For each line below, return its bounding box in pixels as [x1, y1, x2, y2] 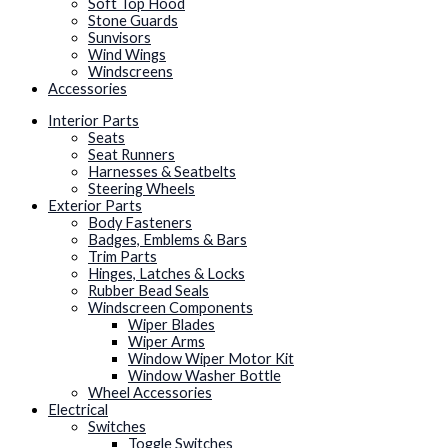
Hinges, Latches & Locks [88, 264, 245, 282]
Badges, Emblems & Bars [88, 230, 247, 248]
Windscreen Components [88, 298, 253, 316]
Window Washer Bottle [128, 366, 281, 384]
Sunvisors [88, 29, 151, 47]
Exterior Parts [48, 196, 142, 214]
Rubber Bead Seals [88, 281, 209, 299]
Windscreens [88, 63, 173, 81]
